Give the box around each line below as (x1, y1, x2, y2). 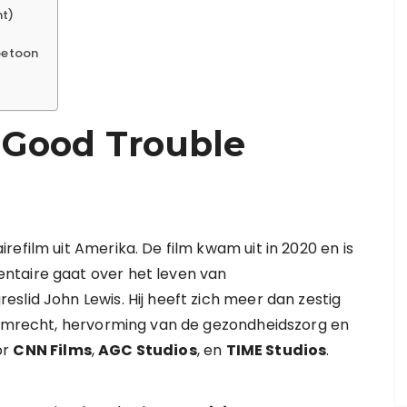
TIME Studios (225, 340, 327, 361)
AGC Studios (98, 340, 197, 361)
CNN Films (13, 340, 92, 361)
